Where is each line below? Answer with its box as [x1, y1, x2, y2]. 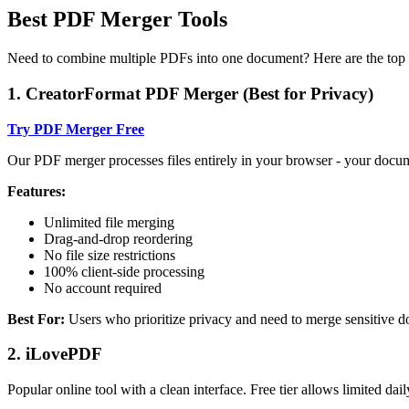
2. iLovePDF [7, 344, 102, 364]
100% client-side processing [44, 263, 204, 279]
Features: [7, 183, 66, 199]
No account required [44, 279, 162, 296]
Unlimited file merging [44, 214, 174, 230]
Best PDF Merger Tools [7, 7, 227, 32]
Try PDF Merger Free [7, 121, 144, 137]
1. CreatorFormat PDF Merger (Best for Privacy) [7, 84, 373, 104]
